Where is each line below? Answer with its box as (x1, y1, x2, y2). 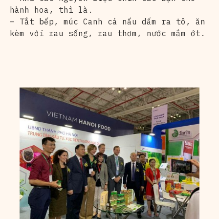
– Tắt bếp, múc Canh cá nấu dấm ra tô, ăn (10, 16, 205, 26)
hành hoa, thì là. (10, 4, 93, 15)
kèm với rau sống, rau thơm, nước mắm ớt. (10, 28, 205, 38)
